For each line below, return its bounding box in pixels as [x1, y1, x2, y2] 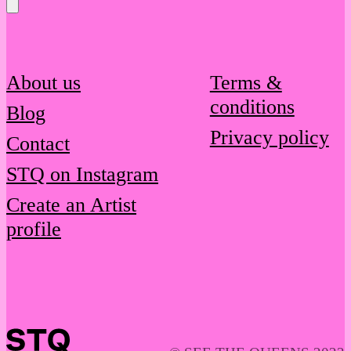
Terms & [209, 71, 282, 95]
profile [6, 218, 61, 241]
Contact [6, 132, 70, 156]
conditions [209, 96, 295, 119]
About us [6, 71, 81, 95]
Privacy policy [209, 126, 329, 150]
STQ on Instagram [6, 163, 158, 186]
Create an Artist [6, 194, 136, 217]
